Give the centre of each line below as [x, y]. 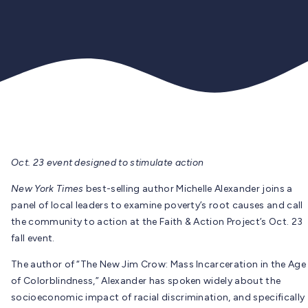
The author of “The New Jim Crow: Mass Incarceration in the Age [158, 264]
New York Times [47, 188]
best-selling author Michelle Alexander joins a [188, 188]
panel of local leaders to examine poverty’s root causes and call [157, 205]
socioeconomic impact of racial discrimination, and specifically [158, 297]
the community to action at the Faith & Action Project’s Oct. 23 [157, 221]
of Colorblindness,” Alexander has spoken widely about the [146, 280]
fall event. [33, 238]
